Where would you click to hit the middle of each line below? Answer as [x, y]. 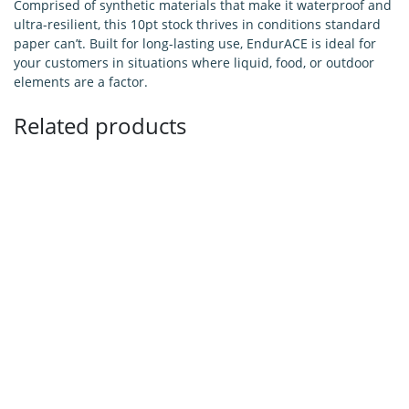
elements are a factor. [81, 82]
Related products [100, 126]
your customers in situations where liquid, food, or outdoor [194, 63]
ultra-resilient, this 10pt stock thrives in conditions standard [197, 25]
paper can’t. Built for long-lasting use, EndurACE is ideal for [195, 44]
